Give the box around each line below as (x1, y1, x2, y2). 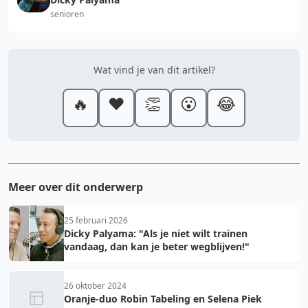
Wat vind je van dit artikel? (93, 63, 215, 76)
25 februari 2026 (64, 214, 128, 226)
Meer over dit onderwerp (8, 179, 143, 195)
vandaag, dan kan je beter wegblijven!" (64, 239, 250, 253)
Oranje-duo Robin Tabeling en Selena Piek (64, 291, 262, 305)
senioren (50, 8, 84, 20)
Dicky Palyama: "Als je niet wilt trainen (64, 226, 247, 240)
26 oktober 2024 (64, 279, 126, 291)
